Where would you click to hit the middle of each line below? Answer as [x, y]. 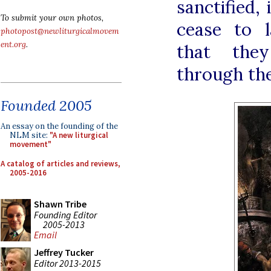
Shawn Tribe [60, 204]
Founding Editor [65, 214]
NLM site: [30, 135]
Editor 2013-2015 [67, 263]
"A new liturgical [79, 135]
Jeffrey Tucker [64, 252]
